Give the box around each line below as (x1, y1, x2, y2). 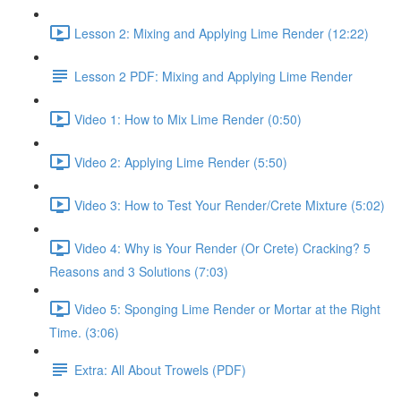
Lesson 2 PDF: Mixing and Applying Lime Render (74, 66, 353, 85)
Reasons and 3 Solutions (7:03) (49, 262, 228, 280)
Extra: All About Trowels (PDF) (74, 360, 246, 379)
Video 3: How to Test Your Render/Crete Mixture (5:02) (74, 195, 385, 214)
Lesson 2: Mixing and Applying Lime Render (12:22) (74, 23, 369, 42)
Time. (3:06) (49, 323, 119, 341)
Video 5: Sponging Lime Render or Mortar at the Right (74, 299, 380, 318)
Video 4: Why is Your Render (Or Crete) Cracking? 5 (74, 238, 371, 257)
